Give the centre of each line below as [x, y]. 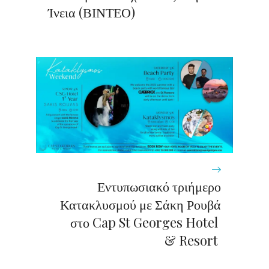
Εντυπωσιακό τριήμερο [159, 186]
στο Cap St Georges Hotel [146, 222]
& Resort [193, 240]
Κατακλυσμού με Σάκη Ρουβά [141, 204]
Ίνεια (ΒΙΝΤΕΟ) [92, 12]
